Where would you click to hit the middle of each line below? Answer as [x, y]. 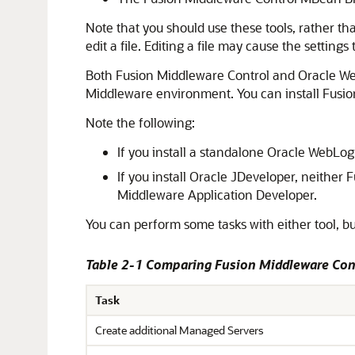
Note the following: [140, 122]
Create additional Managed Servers [179, 330]
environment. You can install [238, 93]
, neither [321, 176]
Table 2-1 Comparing [150, 264]
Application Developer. [251, 195]
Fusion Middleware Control [193, 75]
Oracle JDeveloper [242, 176]
